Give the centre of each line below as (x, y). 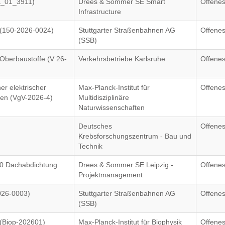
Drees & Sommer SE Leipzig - (126, 165)
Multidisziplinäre (104, 97)
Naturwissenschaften (112, 107)
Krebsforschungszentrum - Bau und (135, 136)
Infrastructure (100, 12)
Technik (91, 146)
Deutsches (95, 126)
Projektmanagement (111, 175)
